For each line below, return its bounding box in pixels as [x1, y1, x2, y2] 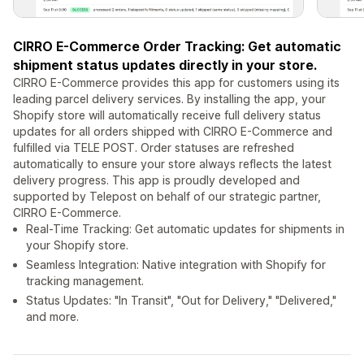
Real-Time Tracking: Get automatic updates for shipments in [26, 222, 344, 236]
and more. [26, 310, 79, 324]
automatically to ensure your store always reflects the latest [13, 157, 331, 171]
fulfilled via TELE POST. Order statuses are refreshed [13, 141, 294, 155]
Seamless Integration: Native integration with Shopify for [26, 258, 326, 272]
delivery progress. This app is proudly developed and [13, 173, 300, 188]
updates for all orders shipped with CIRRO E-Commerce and [13, 124, 332, 139]
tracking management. [26, 274, 144, 288]
